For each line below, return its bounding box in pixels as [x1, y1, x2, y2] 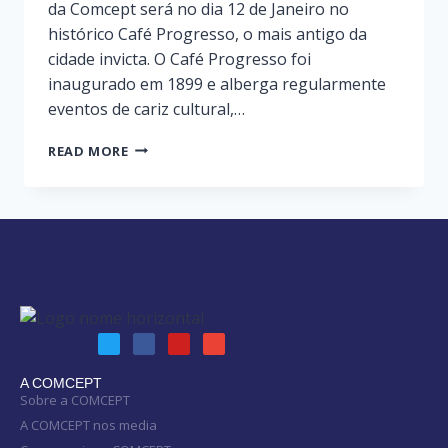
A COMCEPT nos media [20, 416, 157, 435]
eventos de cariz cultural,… [48, 97, 245, 120]
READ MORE [48, 141, 129, 160]
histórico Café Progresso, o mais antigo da [48, 22, 367, 45]
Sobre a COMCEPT [20, 391, 130, 410]
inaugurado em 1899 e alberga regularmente [48, 72, 386, 95]
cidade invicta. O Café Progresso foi [48, 47, 311, 70]
